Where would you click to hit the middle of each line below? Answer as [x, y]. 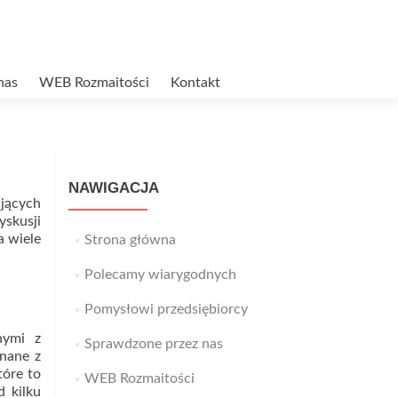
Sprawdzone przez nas [153, 344]
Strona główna [130, 240]
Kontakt [195, 83]
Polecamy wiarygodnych [160, 275]
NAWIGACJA [114, 188]
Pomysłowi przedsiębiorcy [166, 309]
